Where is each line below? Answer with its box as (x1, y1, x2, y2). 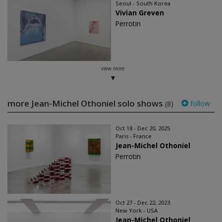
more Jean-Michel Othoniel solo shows (7, 98, 165, 110)
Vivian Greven (115, 8, 164, 18)
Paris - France (115, 132, 152, 140)
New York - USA (115, 207, 158, 215)
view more (101, 65, 124, 72)
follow (188, 99, 210, 109)
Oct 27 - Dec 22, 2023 (115, 199, 170, 207)
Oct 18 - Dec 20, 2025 (115, 124, 170, 132)
